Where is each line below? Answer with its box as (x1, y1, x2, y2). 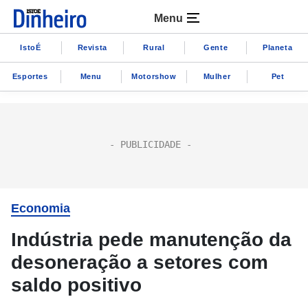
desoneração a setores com (11, 252, 268, 273)
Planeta (262, 43, 293, 52)
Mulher (203, 71, 231, 80)
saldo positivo (11, 274, 142, 296)
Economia (11, 201, 70, 215)
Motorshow (131, 71, 177, 80)
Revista (77, 43, 107, 52)
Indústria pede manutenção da (11, 229, 291, 250)
